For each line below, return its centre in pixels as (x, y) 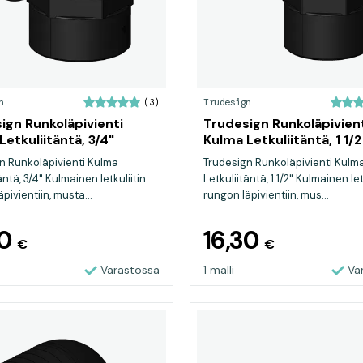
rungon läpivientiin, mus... (266, 195)
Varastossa (130, 270)
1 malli (219, 270)
